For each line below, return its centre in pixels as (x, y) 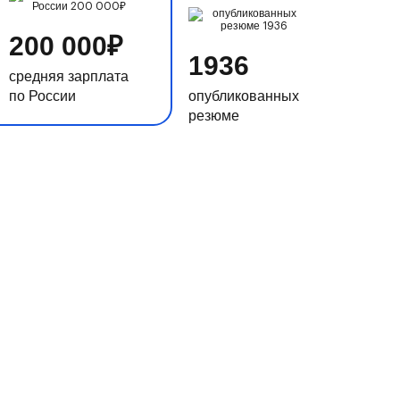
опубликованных (243, 97)
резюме (213, 117)
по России (42, 97)
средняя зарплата (68, 77)
